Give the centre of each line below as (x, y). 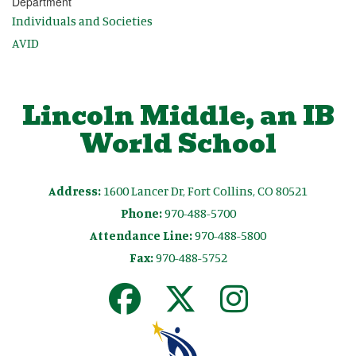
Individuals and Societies (82, 20)
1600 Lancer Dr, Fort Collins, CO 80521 (205, 191)
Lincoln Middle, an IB (178, 116)
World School (178, 144)
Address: (76, 191)
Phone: (141, 213)
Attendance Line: (141, 236)
